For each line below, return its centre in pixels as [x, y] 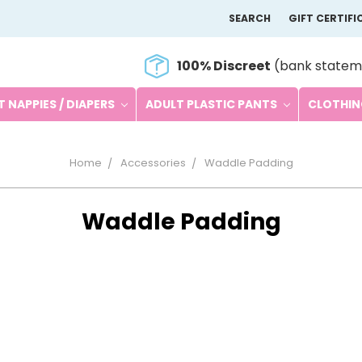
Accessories [153, 163]
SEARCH [250, 18]
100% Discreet [224, 66]
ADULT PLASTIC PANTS [212, 104]
